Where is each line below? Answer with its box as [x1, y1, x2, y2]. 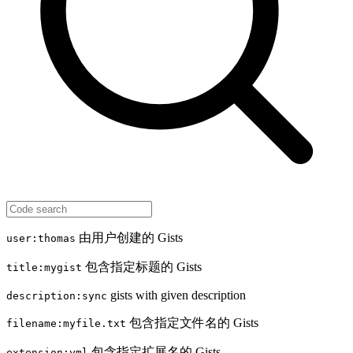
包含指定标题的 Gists [82, 260, 202, 273]
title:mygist [6, 262, 82, 273]
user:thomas [6, 232, 76, 244]
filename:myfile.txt [6, 318, 126, 329]
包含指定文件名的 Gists [126, 316, 258, 329]
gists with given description [107, 288, 246, 302]
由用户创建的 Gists [76, 231, 183, 244]
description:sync [6, 290, 107, 302]
